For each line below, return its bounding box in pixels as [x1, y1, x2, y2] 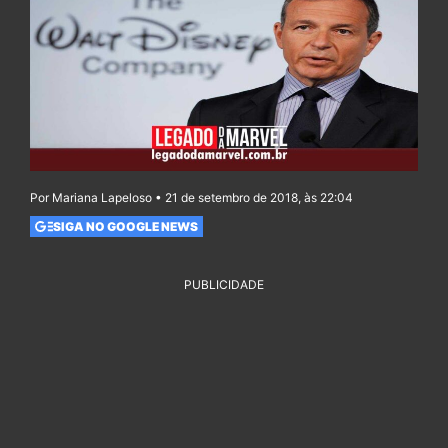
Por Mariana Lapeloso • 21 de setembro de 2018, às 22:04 [30, 190, 353, 206]
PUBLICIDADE [184, 277, 264, 293]
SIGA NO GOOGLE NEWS [52, 218, 198, 234]
